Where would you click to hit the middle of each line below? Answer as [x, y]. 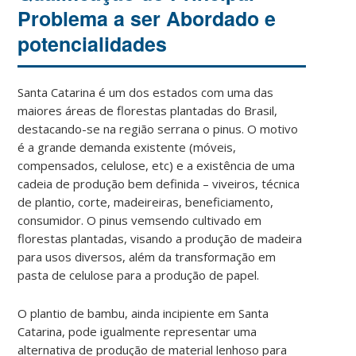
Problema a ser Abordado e [147, 18]
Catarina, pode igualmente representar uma [137, 331]
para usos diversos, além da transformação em [147, 256]
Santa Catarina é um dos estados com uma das [146, 92]
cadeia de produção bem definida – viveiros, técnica [159, 183]
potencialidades [93, 43]
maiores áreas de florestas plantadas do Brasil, [148, 110]
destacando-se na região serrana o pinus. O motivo [158, 128]
